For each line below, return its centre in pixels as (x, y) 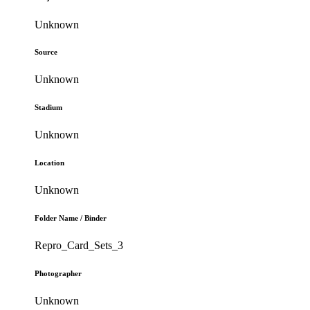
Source (46, 52)
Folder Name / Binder (71, 218)
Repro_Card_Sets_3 (79, 246)
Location (50, 163)
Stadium (49, 108)
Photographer (58, 274)
